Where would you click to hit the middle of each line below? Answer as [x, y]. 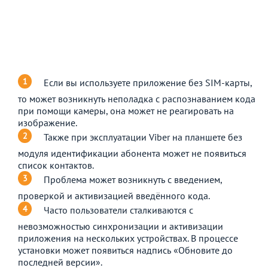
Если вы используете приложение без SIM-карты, [148, 82]
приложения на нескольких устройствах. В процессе [128, 238]
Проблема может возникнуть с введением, [133, 179]
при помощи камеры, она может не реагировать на [126, 110]
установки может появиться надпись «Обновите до [125, 250]
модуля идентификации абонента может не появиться [132, 153]
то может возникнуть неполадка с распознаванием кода [137, 98]
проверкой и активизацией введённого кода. [114, 195]
